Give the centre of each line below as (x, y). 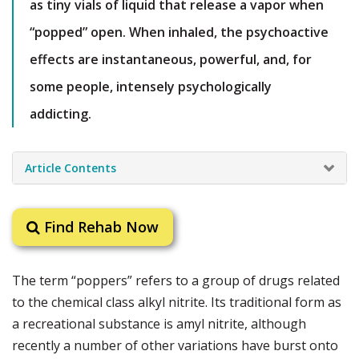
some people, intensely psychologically (151, 87)
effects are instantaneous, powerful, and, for (171, 59)
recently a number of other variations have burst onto (175, 345)
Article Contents (71, 168)
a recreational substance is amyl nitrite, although (159, 324)
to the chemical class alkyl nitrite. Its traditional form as (177, 302)
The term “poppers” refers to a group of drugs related (176, 280)
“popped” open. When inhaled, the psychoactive (179, 32)
